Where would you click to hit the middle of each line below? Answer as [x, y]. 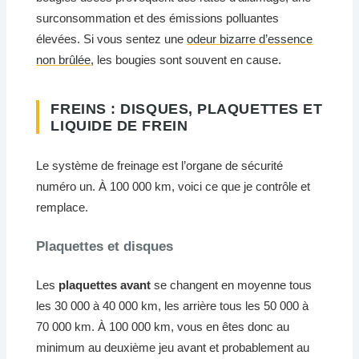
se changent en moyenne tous [232, 285]
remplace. [63, 207]
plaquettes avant [105, 285]
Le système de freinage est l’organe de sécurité [160, 165]
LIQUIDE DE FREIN [119, 125]
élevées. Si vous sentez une [112, 39]
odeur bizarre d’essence [250, 39]
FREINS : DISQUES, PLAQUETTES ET [187, 108]
